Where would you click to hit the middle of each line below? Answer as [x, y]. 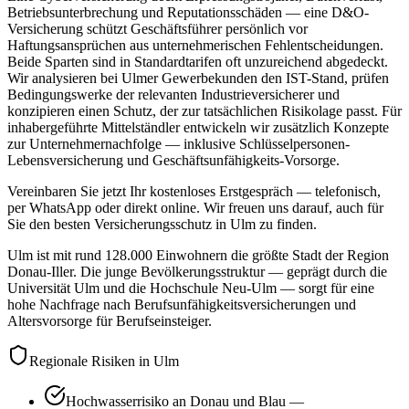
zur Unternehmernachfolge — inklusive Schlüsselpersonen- [178, 144]
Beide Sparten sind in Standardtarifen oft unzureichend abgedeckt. [198, 62]
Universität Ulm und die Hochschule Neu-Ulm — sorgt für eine [191, 288]
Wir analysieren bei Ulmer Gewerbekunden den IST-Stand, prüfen [198, 79]
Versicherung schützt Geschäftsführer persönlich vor [157, 29]
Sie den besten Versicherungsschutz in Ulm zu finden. [162, 225]
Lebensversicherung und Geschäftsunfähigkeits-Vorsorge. [173, 161]
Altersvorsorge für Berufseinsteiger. [110, 321]
